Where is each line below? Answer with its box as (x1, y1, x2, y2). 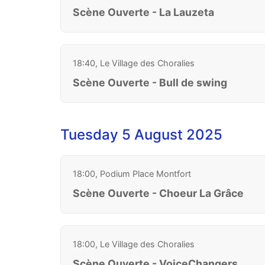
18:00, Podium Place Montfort (73, 168, 191, 179)
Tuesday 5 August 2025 (60, 125, 222, 143)
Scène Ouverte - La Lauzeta (73, 5, 214, 18)
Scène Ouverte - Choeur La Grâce (73, 186, 244, 199)
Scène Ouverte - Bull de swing (73, 76, 227, 89)
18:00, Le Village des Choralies (73, 238, 195, 249)
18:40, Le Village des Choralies (73, 57, 195, 68)
